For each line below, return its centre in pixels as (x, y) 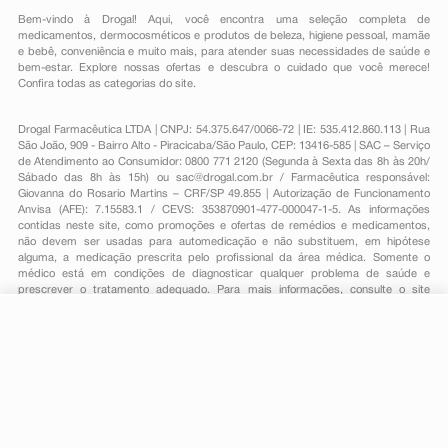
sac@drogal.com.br (224, 178)
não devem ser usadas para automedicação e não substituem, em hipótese (224, 242)
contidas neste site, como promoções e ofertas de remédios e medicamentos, (224, 226)
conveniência (92, 52)
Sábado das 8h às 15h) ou (96, 178)
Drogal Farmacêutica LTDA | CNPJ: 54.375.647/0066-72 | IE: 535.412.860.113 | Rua (224, 130)
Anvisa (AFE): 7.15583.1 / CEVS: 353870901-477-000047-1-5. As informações (224, 210)
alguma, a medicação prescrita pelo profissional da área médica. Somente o (224, 258)
